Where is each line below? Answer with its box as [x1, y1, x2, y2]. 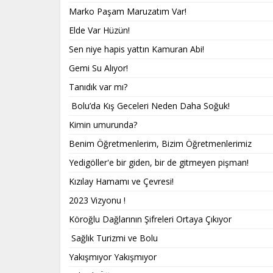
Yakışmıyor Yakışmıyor [69, 250, 157, 263]
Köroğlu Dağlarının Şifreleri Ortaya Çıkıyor [69, 213, 232, 225]
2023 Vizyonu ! [69, 194, 126, 206]
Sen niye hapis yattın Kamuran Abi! [69, 43, 204, 55]
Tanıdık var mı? [69, 80, 127, 93]
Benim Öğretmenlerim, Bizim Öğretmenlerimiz [69, 137, 252, 149]
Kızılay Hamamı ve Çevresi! [69, 175, 174, 187]
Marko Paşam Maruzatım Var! [69, 5, 186, 17]
